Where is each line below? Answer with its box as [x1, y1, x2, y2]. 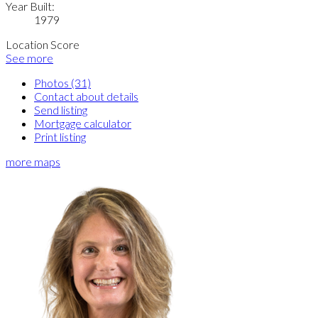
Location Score [6, 37, 79, 51]
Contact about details [34, 89, 138, 103]
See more [6, 50, 53, 65]
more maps [6, 154, 60, 168]
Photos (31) [34, 75, 91, 89]
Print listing [34, 129, 86, 143]
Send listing [34, 102, 87, 116]
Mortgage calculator [34, 116, 131, 130]
